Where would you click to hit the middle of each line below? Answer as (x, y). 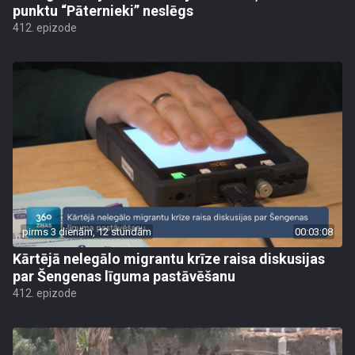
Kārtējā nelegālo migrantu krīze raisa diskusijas (169, 259)
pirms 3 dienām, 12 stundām (87, 232)
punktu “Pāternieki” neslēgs (103, 11)
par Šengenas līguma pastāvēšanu (124, 276)
